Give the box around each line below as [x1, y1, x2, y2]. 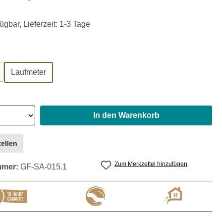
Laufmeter [11, 68, 46, 76]
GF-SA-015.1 [20, 163, 67, 171]
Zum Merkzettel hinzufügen [114, 161, 187, 167]
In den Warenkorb [93, 111, 160, 119]
